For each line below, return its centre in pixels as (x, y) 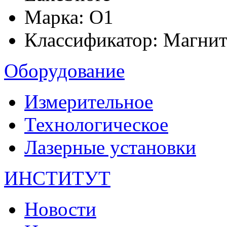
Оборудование (64, 70)
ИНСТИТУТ (57, 178)
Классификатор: (91, 40)
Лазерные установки (110, 147)
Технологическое (96, 124)
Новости (60, 209)
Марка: (54, 17)
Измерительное (89, 101)
